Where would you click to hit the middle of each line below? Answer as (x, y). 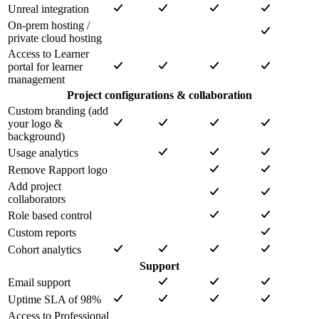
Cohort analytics (45, 250)
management (36, 80)
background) (36, 137)
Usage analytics (43, 153)
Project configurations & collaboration (159, 95)
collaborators (37, 199)
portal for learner (45, 67)
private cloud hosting (55, 38)
